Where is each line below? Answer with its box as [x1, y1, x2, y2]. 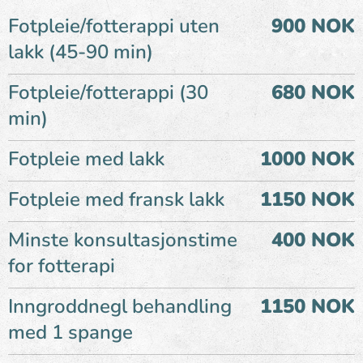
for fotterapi [8, 252, 115, 279]
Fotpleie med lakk [8, 145, 164, 172]
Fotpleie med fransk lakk [8, 186, 224, 212]
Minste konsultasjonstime [8, 226, 237, 253]
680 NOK [271, 79, 355, 105]
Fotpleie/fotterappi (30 [8, 79, 208, 105]
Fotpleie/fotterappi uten [8, 12, 220, 39]
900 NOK [271, 12, 355, 39]
